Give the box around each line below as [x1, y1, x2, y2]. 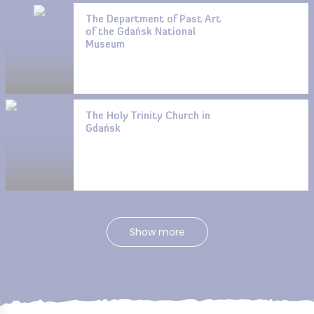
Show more [129, 225, 185, 239]
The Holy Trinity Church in [85, 111, 210, 122]
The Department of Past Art [85, 15, 221, 25]
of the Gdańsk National [85, 27, 196, 38]
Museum [85, 40, 125, 50]
